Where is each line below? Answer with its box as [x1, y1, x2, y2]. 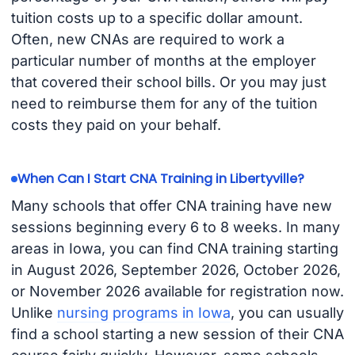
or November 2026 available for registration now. [10, 282, 344, 300]
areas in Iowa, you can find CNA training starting [10, 239, 338, 257]
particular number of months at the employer [10, 52, 316, 70]
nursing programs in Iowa [56, 303, 231, 321]
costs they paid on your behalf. [10, 116, 221, 134]
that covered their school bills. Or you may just [10, 74, 326, 91]
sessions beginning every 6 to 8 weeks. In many [10, 218, 340, 235]
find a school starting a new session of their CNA [10, 325, 344, 342]
